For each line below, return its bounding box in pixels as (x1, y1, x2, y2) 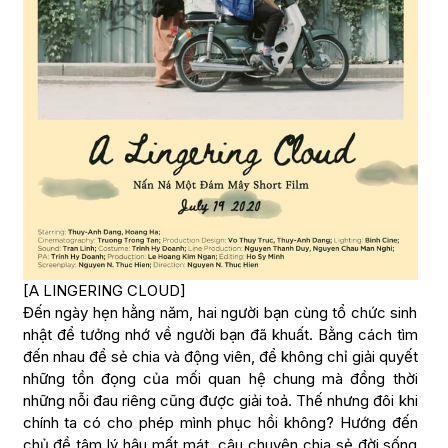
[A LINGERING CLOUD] (22, 280, 186, 300)
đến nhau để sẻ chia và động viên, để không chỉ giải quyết (22, 346, 418, 366)
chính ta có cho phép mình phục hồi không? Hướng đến (22, 412, 418, 432)
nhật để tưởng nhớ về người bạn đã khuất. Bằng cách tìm (22, 324, 418, 344)
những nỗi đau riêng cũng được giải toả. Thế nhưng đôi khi (22, 390, 418, 410)
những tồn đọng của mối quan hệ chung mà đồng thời (22, 368, 418, 388)
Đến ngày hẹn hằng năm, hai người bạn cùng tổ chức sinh (22, 302, 418, 322)
